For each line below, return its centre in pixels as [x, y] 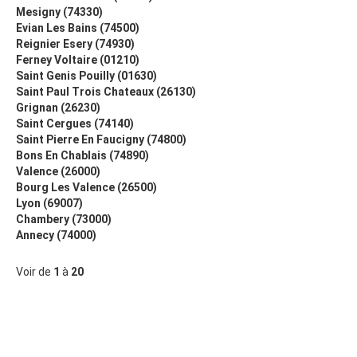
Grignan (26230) [58, 108]
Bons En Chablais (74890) [82, 155]
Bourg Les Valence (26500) [86, 187]
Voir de [35, 272]
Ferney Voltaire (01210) [78, 60]
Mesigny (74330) [59, 12]
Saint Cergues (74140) [75, 124]
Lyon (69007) [49, 203]
